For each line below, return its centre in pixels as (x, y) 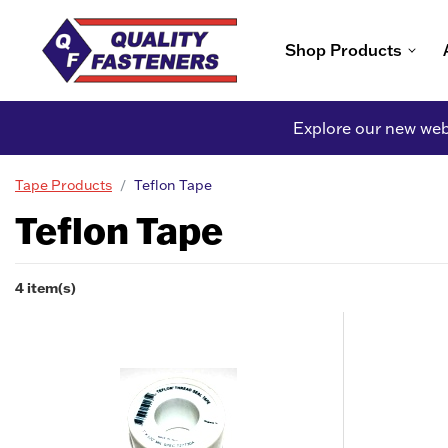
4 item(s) (45, 287)
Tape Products (63, 184)
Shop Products (343, 50)
